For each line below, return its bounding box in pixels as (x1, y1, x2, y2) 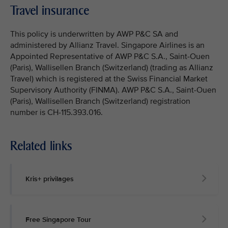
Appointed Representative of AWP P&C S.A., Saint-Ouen (10, 51, 210, 62)
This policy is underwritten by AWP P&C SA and (10, 28, 178, 39)
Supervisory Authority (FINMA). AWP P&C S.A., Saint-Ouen (10, 84, 216, 95)
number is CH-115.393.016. (10, 107, 103, 118)
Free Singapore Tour (25, 215, 91, 224)
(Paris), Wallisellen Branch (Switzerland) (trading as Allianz (10, 62, 213, 73)
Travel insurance (10, 3, 89, 18)
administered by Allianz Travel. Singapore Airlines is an (10, 40, 205, 50)
